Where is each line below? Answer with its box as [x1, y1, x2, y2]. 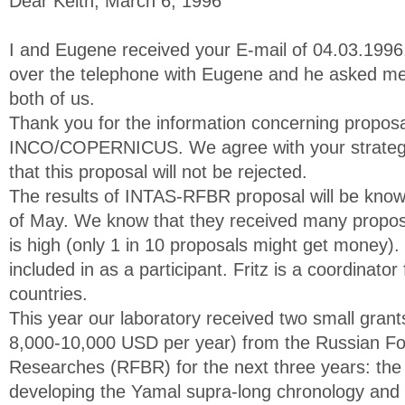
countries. [9, 284, 88, 304]
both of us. [9, 89, 95, 108]
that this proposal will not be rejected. [9, 162, 307, 182]
